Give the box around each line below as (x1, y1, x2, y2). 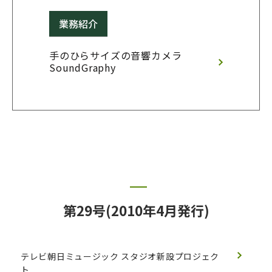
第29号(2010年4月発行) (63, 200, 209, 220)
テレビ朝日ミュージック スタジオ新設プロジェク (21, 250, 220, 262)
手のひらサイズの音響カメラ (49, 48, 182, 63)
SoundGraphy (49, 60, 116, 75)
